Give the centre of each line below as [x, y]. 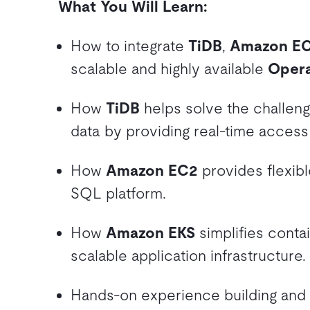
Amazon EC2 [152, 171]
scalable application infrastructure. [188, 256]
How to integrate [129, 46]
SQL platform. [118, 193]
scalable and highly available [169, 69]
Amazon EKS [151, 233]
